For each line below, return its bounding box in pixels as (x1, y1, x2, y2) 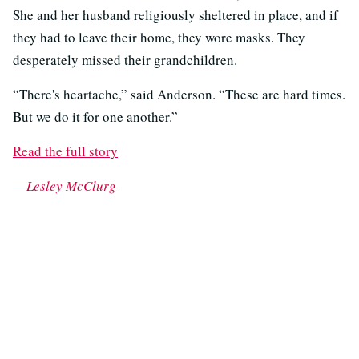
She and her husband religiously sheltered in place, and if (13, 5, 338, 24)
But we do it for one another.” (13, 107, 178, 126)
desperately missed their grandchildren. (13, 50, 237, 69)
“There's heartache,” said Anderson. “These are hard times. (13, 84, 345, 103)
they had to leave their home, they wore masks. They (13, 27, 305, 46)
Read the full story (13, 141, 118, 160)
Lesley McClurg (26, 175, 116, 195)
